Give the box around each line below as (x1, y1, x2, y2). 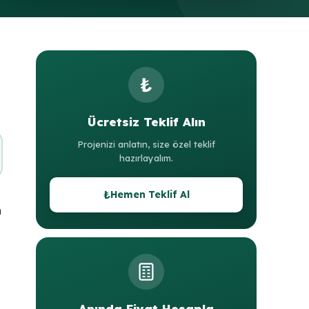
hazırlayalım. (119, 152, 173, 164)
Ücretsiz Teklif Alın (87, 114, 206, 130)
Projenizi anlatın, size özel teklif (77, 139, 215, 150)
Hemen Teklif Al (110, 188, 190, 201)
